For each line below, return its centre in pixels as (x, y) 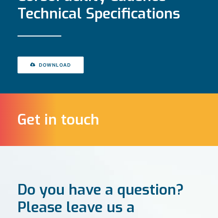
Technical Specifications (99, 14)
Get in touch (58, 120)
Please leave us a (76, 207)
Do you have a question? (101, 190)
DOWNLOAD (55, 65)
